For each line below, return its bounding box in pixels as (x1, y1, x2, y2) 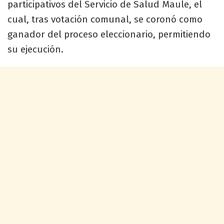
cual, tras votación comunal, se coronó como (7, 13, 202, 25)
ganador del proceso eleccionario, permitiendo (7, 28, 210, 40)
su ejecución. (7, 43, 63, 55)
